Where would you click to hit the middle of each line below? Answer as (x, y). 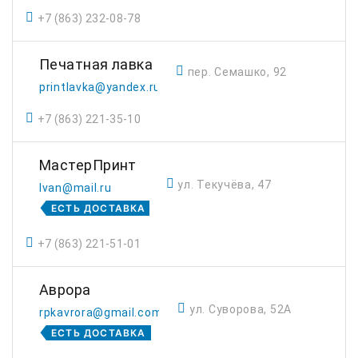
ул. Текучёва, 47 (225, 185)
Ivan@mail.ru (76, 188)
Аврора (65, 290)
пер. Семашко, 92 (237, 72)
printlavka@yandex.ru (100, 87)
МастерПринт (88, 165)
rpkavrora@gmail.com (101, 312)
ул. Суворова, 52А (241, 309)
